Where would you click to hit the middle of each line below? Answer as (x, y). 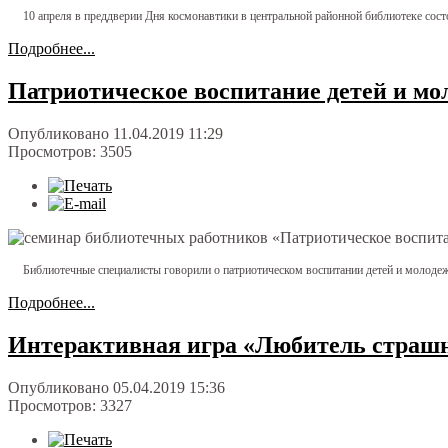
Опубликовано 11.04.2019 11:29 (115, 134)
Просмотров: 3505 (70, 152)
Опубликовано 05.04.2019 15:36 (116, 387)
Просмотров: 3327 (70, 405)
